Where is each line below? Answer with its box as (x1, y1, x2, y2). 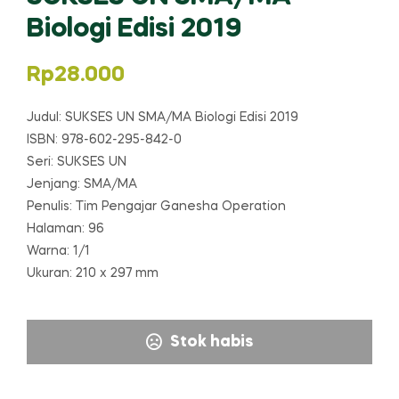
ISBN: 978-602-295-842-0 (27, 133, 182, 146)
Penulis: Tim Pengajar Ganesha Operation (27, 199, 286, 213)
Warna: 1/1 (27, 244, 90, 257)
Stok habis (169, 334, 253, 351)
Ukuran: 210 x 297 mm (27, 266, 159, 280)
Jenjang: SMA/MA (27, 177, 137, 191)
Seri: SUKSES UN (27, 155, 126, 168)
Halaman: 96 (27, 222, 104, 235)
